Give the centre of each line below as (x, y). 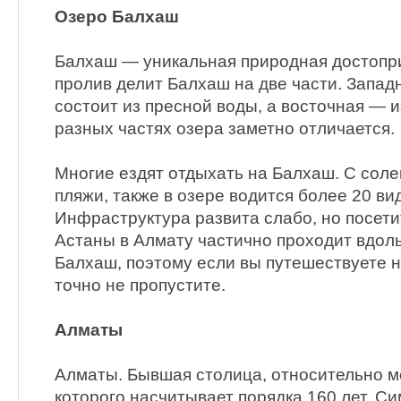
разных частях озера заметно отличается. (225, 128)
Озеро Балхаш (117, 17)
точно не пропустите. (140, 285)
